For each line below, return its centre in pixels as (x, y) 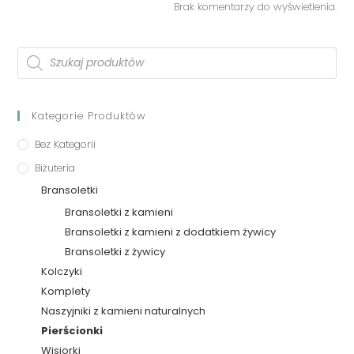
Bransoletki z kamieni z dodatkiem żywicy (171, 232)
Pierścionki (72, 330)
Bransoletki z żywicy (115, 251)
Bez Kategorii (66, 144)
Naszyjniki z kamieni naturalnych (124, 311)
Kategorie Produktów (89, 115)
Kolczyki (62, 271)
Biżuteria (55, 168)
